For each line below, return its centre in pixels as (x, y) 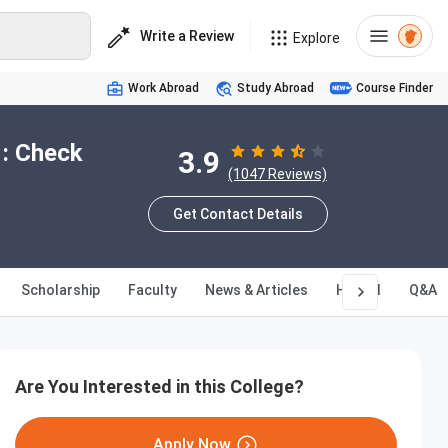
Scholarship (60, 290)
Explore (316, 38)
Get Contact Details (238, 213)
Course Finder (394, 88)
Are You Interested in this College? (160, 386)
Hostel (358, 290)
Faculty (152, 290)
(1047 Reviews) (277, 174)
